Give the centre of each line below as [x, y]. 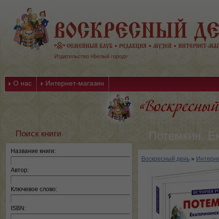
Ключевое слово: [34, 189]
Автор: [20, 170]
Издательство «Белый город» [91, 56]
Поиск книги [39, 133]
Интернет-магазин [75, 83]
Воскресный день [165, 159]
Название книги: [33, 151]
